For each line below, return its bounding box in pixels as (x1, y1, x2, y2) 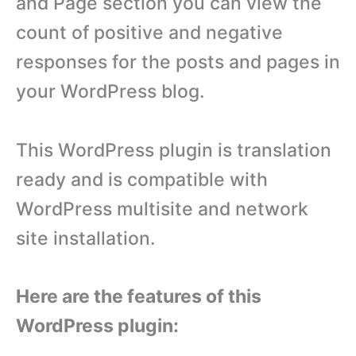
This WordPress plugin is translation (16, 138, 331, 161)
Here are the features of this (16, 285, 261, 308)
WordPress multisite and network (16, 197, 308, 220)
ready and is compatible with (16, 168, 268, 191)
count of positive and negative (16, 21, 283, 44)
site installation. (16, 226, 156, 250)
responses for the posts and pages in (16, 50, 340, 73)
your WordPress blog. (16, 79, 205, 103)
